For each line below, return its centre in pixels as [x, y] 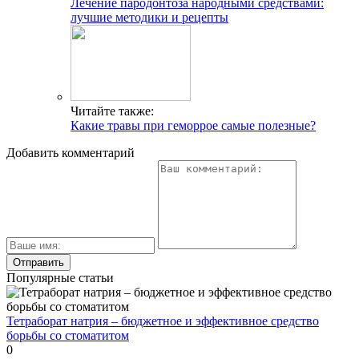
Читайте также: [112, 111]
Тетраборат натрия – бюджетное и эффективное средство [163, 321]
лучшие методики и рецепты [149, 17]
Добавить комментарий [71, 152]
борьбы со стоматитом [68, 335]
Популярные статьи [60, 277]
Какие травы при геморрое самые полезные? [193, 125]
